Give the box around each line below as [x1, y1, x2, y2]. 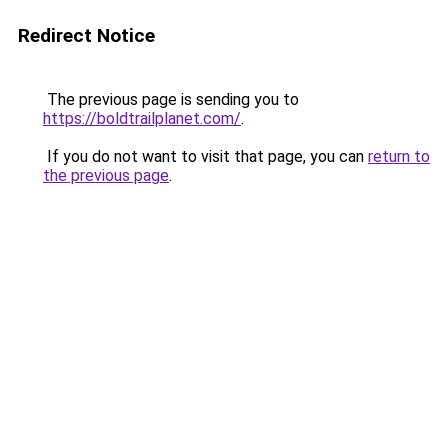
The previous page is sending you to [43, 90, 299, 109]
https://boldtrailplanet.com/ [43, 109, 241, 128]
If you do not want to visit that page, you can [43, 147, 368, 166]
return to [368, 147, 430, 166]
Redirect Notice [18, 24, 155, 47]
